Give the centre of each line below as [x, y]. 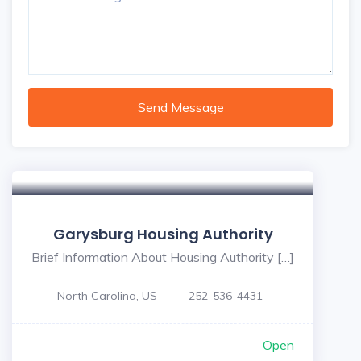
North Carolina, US [107, 296]
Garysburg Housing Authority [163, 234]
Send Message [180, 107]
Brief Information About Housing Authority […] [163, 257]
